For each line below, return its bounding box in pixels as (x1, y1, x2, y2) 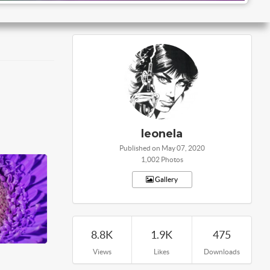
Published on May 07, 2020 (119, 144, 205, 152)
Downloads (203, 248, 240, 256)
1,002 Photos (140, 155, 183, 163)
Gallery (154, 175, 178, 183)
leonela (141, 127, 183, 140)
